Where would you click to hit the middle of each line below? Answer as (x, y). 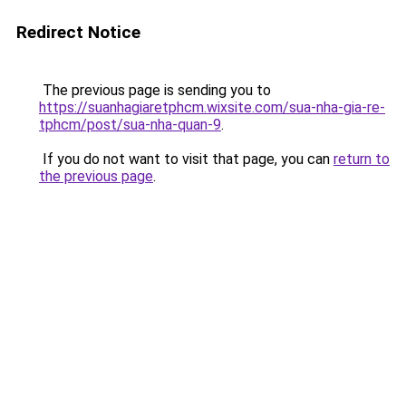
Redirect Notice (78, 32)
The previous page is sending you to (155, 90)
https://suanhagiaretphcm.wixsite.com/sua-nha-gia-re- (212, 107)
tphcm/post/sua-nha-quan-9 (130, 125)
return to (362, 159)
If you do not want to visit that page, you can (186, 159)
